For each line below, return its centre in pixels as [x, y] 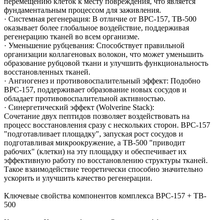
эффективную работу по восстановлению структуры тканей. [106, 160]
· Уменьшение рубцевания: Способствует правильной [94, 45]
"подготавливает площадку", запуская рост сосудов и [94, 134]
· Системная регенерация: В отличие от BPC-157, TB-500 [100, 19]
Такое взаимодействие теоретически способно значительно [103, 169]
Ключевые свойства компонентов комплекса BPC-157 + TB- [105, 195]
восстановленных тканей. [47, 72]
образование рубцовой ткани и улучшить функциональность [106, 63]
